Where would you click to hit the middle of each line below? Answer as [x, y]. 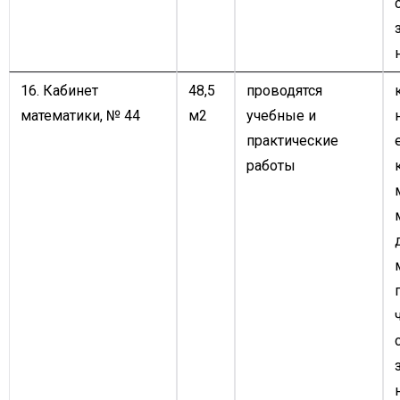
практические [292, 141]
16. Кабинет [59, 91]
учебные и [281, 116]
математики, [62, 116]
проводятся [284, 91]
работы [271, 166]
